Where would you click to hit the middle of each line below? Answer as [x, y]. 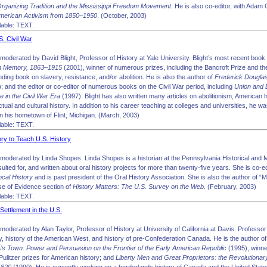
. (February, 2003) [230, 186]
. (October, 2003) [122, 15]
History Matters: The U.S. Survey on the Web [138, 186]
